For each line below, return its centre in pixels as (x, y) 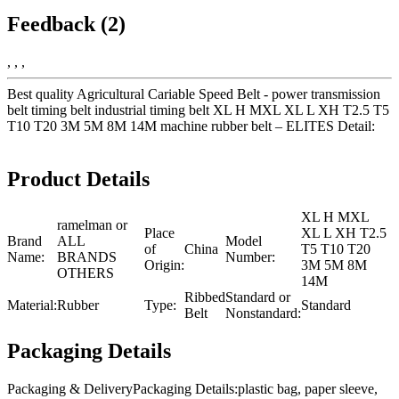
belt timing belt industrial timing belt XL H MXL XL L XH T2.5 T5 (198, 110)
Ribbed (205, 297)
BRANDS (87, 257)
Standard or (258, 297)
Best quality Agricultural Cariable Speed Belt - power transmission (194, 94)
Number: (250, 257)
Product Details (78, 179)
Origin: (164, 265)
